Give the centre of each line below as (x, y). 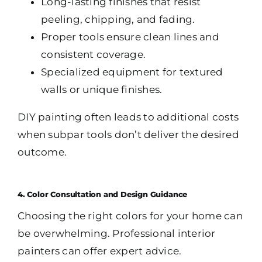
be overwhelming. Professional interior (117, 234)
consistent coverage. (94, 55)
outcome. (42, 152)
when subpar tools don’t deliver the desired (128, 135)
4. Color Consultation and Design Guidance (103, 195)
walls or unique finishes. (102, 90)
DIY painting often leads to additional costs (128, 117)
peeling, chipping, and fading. (118, 20)
